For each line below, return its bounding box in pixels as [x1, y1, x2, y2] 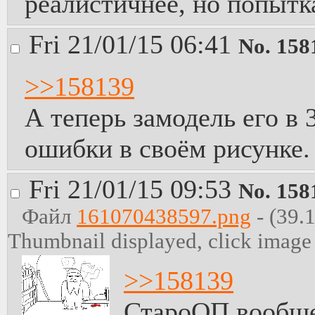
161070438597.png [77, 205, 251, 229]
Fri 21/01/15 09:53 [29, 174, 238, 204]
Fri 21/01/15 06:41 [29, 30, 238, 59]
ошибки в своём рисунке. [25, 134, 310, 163]
